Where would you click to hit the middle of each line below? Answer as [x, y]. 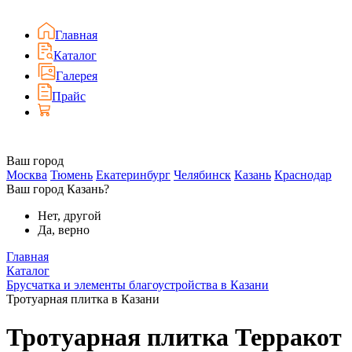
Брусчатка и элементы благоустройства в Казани [137, 285]
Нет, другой [70, 216]
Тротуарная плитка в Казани [83, 299]
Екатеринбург [133, 175]
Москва [27, 175]
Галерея [77, 76]
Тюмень [71, 175]
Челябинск [202, 175]
